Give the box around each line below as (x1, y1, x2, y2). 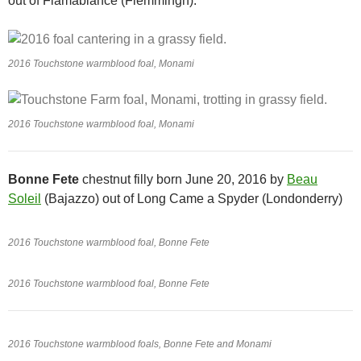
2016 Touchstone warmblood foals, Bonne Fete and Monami (8, 338, 272, 351)
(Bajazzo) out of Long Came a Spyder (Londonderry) (41, 192, 342, 206)
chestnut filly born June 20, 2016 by (79, 172, 287, 187)
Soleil (8, 192, 41, 206)
